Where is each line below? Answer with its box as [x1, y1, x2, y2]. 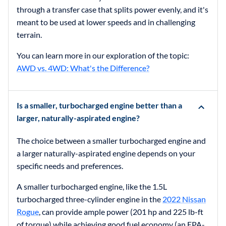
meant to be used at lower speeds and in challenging [17, 17, 195, 27]
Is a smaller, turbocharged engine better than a [17, 100, 182, 110]
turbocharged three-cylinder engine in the [17, 194, 162, 204]
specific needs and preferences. [17, 160, 123, 171]
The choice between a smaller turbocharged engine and [17, 135, 206, 145]
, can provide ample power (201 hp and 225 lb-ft [39, 206, 203, 216]
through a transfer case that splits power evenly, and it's [17, 4, 208, 14]
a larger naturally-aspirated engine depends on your [17, 148, 195, 158]
